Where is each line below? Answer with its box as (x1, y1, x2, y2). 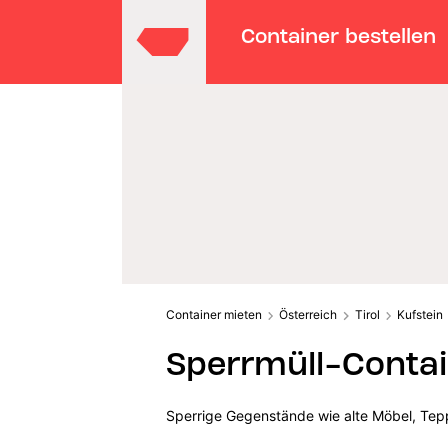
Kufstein (397, 306, 444, 322)
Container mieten (165, 306, 262, 322)
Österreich (279, 306, 338, 322)
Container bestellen (241, 23, 437, 48)
